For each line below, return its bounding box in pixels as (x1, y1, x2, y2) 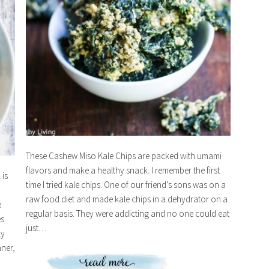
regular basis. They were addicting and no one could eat (25, 208, 229, 220)
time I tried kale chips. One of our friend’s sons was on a (25, 179, 226, 191)
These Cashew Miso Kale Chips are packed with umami (25, 150, 222, 162)
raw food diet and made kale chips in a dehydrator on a (25, 193, 228, 205)
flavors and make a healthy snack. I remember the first (25, 165, 220, 177)
